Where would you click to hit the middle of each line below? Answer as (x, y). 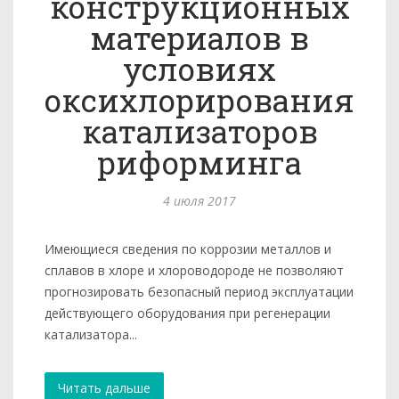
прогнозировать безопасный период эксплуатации (199, 292)
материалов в (199, 37)
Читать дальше (104, 388)
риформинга (199, 162)
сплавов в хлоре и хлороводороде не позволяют (194, 270)
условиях (199, 69)
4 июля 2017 (199, 201)
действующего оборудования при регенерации (187, 313)
